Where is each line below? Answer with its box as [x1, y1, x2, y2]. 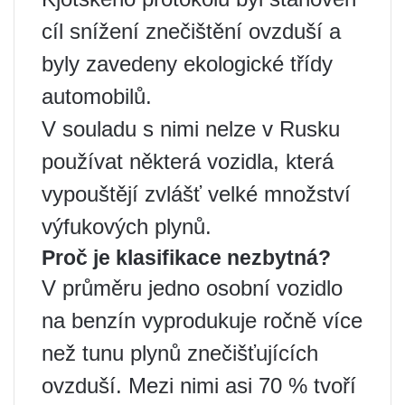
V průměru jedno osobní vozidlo [42, 275, 343, 300]
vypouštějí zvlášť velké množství [42, 181, 351, 206]
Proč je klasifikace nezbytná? [42, 245, 331, 269]
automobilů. [42, 83, 152, 108]
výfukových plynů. [42, 213, 212, 239]
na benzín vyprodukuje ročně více [42, 307, 363, 333]
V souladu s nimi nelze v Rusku [42, 116, 340, 141]
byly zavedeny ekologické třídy [42, 51, 333, 76]
